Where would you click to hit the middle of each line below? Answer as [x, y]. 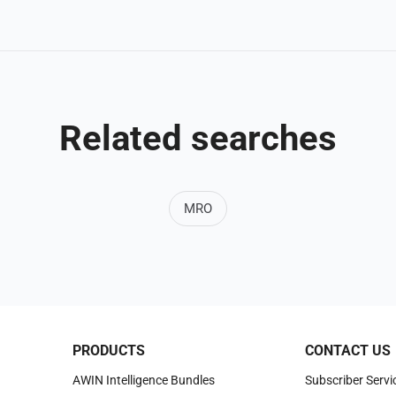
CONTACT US [347, 350]
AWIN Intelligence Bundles [144, 380]
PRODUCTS [109, 350]
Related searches [198, 138]
